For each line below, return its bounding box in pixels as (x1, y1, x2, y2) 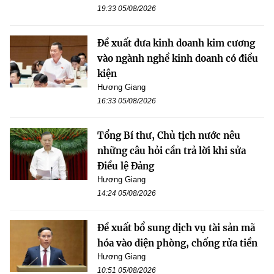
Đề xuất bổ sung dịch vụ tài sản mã (97, 222, 255, 234)
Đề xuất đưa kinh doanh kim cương (97, 37, 255, 50)
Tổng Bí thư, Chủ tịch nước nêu (97, 130, 240, 142)
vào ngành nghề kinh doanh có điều (97, 53, 258, 65)
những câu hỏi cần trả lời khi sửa (97, 145, 246, 157)
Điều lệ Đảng (97, 160, 154, 172)
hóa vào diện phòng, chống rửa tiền (97, 237, 257, 250)
